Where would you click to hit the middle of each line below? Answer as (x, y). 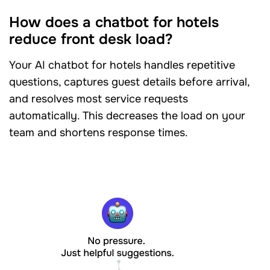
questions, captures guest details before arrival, (129, 82)
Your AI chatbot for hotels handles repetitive (122, 65)
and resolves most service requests (99, 99)
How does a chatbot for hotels (114, 22)
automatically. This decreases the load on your (127, 115)
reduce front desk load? (91, 39)
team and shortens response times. (99, 132)
